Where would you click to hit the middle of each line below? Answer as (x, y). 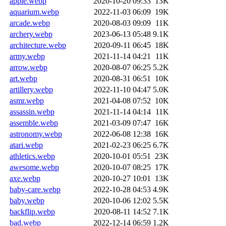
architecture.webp (38, 45)
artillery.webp (31, 89)
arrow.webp (29, 67)
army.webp (27, 56)
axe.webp (25, 178)
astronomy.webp (36, 134)
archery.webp (31, 34)
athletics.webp (32, 156)
